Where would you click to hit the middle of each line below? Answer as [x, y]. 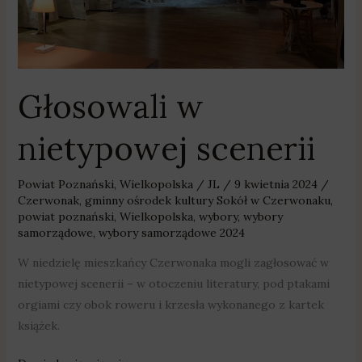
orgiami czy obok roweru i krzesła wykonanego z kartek [170, 304]
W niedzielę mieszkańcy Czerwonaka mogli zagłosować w [173, 262]
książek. [38, 325]
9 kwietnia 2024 [277, 184]
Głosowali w [110, 106]
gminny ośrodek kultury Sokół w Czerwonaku [207, 200]
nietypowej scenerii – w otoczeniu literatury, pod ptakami [173, 283]
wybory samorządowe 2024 [171, 232]
